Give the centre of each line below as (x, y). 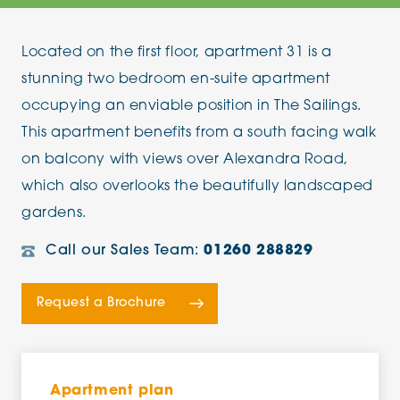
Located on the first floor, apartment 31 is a (177, 53)
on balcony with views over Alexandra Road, (185, 160)
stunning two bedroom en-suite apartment (176, 79)
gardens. (54, 213)
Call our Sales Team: (125, 251)
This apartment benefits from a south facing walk (199, 133)
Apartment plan (112, 391)
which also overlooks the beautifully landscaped (197, 187)
